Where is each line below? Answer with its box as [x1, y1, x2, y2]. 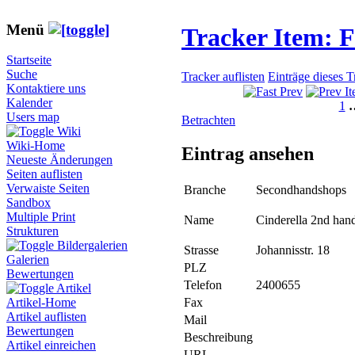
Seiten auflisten [6, 167, 82, 181]
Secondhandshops [256, 183, 346, 197]
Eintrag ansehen [181, 143, 314, 165]
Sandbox [6, 196, 51, 210]
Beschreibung [184, 330, 253, 345]
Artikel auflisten [6, 310, 86, 324]
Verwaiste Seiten [6, 181, 90, 196]
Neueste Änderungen [6, 153, 113, 167]
